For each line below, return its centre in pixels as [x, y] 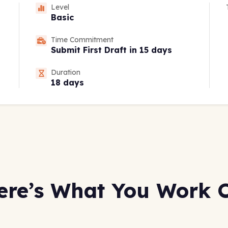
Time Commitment [82, 40]
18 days [68, 83]
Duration [66, 73]
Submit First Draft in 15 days [112, 50]
